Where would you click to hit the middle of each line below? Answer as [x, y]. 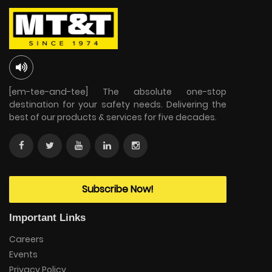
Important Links [47, 217]
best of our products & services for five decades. [113, 117]
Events [23, 254]
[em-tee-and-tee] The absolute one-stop [118, 91]
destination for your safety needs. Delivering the [118, 104]
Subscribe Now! [118, 189]
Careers [26, 239]
